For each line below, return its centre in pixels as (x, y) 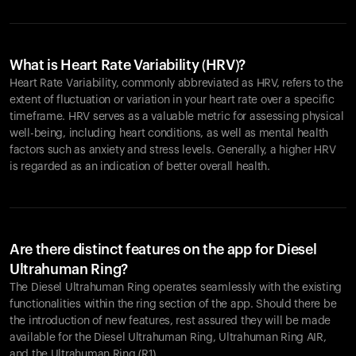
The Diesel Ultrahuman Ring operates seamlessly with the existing (176, 288)
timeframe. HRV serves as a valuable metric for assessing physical (177, 117)
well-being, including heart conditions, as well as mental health (169, 133)
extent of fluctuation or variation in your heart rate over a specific (172, 100)
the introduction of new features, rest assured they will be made (170, 321)
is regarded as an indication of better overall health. (140, 167)
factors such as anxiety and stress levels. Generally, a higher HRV (173, 150)
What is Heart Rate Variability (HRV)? (128, 65)
